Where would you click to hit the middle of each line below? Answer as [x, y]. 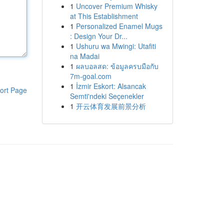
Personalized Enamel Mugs [119, 26]
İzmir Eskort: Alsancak [111, 86]
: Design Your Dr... [98, 36]
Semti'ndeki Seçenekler [107, 96]
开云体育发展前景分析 [111, 106]
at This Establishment [104, 16]
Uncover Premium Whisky [116, 6]
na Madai [84, 56]
